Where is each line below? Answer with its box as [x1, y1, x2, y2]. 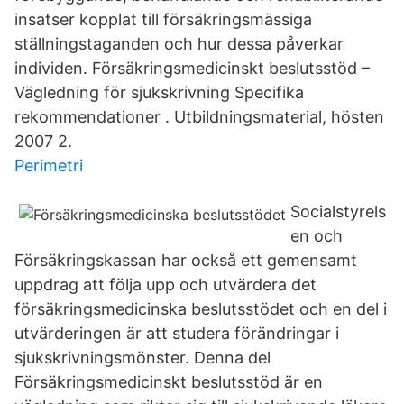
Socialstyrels [290, 202, 386, 221]
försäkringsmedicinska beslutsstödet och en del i [14, 299, 387, 318]
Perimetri [14, 156, 83, 175]
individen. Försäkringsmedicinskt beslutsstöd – [14, 59, 370, 78]
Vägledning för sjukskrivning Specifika [14, 83, 304, 102]
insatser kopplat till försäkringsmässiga [14, 10, 312, 29]
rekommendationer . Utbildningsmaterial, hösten [14, 107, 384, 126]
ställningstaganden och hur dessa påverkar [14, 34, 344, 53]
